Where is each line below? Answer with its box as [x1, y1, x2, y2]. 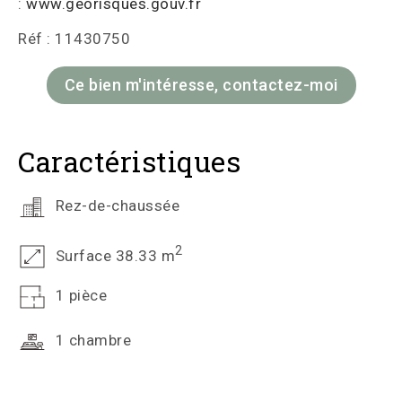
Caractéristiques [18, 144, 240, 179]
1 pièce [51, 286, 107, 305]
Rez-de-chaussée [51, 197, 179, 215]
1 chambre [51, 331, 131, 350]
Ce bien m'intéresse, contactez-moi [64, 75, 338, 94]
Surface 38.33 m [51, 246, 175, 265]
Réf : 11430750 [18, 30, 130, 48]
